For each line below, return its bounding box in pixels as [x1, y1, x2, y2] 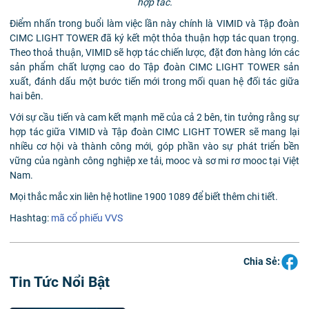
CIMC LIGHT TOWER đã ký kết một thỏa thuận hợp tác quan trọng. [10, 32, 299, 43]
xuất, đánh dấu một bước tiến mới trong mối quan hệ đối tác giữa [10, 75, 299, 87]
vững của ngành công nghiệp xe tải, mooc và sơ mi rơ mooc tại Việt [10, 154, 299, 166]
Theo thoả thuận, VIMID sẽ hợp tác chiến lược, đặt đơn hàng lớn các [10, 46, 299, 58]
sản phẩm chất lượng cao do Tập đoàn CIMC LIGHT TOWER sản [10, 61, 299, 72]
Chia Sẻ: [243, 256, 280, 268]
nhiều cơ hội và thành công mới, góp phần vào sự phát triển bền [10, 140, 299, 152]
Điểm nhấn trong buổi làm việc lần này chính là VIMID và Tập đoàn [10, 17, 299, 29]
